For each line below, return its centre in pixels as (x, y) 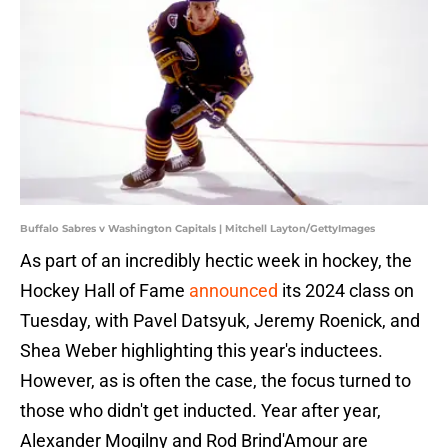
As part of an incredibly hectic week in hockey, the (216, 261)
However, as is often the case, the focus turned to (215, 381)
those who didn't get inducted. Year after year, (200, 411)
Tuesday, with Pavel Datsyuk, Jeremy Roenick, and (220, 321)
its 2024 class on (348, 291)
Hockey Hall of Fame (104, 291)
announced (235, 291)
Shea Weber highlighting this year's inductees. (201, 351)
